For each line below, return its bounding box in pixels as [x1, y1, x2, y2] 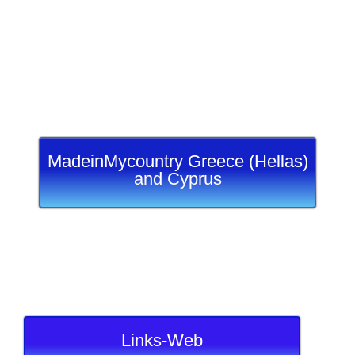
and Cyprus [133, 168, 222, 189]
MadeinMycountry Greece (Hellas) [47, 151, 308, 171]
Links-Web [121, 330, 204, 351]
